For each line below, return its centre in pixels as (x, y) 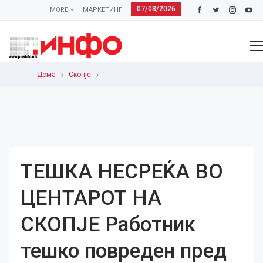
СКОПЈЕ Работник (108, 225)
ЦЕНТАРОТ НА (91, 198)
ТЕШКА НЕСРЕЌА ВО (122, 172)
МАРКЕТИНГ (102, 10)
